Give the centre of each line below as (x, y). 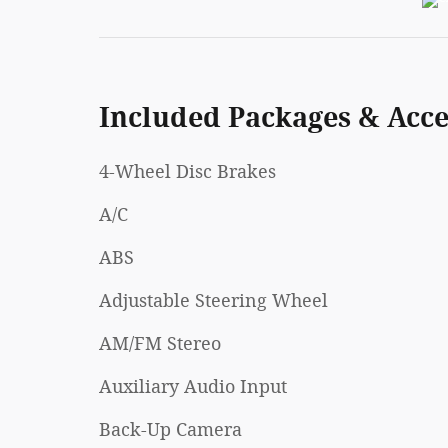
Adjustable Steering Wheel (213, 301)
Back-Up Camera (170, 430)
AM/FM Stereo (160, 344)
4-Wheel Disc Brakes (187, 172)
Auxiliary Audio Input (193, 387)
